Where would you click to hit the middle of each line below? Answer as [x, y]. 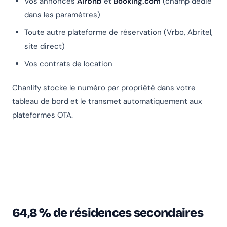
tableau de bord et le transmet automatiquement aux [107, 102]
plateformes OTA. [43, 115]
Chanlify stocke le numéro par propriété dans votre [104, 88]
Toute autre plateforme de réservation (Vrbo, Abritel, [119, 33]
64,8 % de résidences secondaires [108, 213]
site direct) [45, 46]
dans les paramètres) [62, 15]
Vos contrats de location [68, 64]
